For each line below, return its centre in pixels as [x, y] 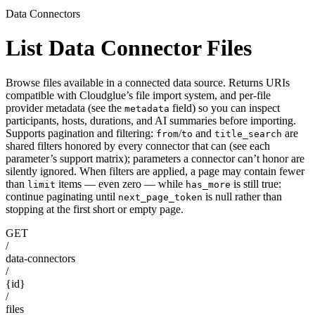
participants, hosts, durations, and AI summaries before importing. [151, 120]
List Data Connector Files [129, 48]
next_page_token [160, 197]
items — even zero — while [121, 184]
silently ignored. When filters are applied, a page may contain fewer [155, 171]
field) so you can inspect [225, 108]
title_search [248, 134]
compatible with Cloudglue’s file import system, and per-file [138, 95]
